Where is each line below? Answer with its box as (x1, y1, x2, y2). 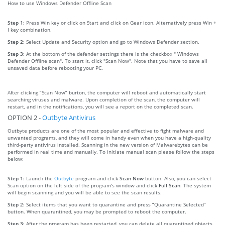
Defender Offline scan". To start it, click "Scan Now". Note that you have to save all (8, 57, 207, 64)
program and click (74, 174, 120, 182)
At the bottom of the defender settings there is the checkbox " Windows (26, 50, 199, 57)
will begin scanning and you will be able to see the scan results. (8, 188, 162, 196)
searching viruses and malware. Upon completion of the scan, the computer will (8, 95, 200, 103)
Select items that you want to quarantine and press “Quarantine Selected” (26, 200, 206, 208)
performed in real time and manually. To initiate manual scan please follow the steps (8, 148, 214, 155)
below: (8, 155, 24, 162)
